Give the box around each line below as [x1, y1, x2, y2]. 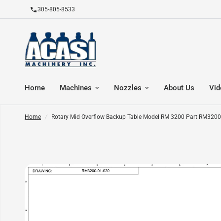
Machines [60, 83, 92, 92]
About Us [164, 83, 194, 92]
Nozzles [114, 83, 142, 92]
